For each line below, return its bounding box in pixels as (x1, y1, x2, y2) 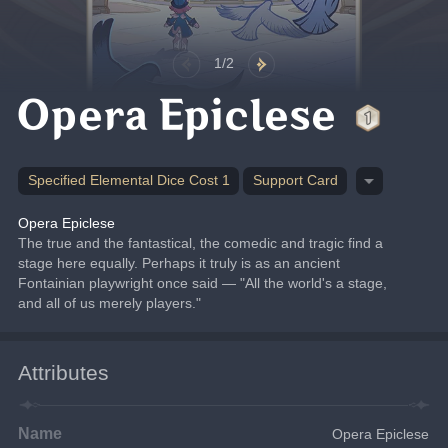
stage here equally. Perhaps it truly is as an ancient (18, 255, 341, 272)
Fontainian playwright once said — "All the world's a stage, (18, 275, 388, 292)
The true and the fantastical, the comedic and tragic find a (18, 235, 384, 252)
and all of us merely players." (18, 295, 202, 312)
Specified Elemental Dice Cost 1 (27, 173, 230, 189)
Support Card (252, 173, 338, 189)
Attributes (18, 361, 110, 385)
